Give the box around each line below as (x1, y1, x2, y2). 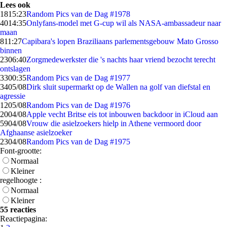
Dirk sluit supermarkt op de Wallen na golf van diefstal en (26, 83, 210, 91)
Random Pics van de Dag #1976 (26, 101, 130, 109)
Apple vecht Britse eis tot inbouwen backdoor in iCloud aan (26, 110, 218, 119)
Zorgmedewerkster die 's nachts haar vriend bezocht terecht (26, 55, 215, 64)
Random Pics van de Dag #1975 (26, 137, 130, 146)
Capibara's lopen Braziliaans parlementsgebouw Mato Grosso (22, 37, 218, 46)
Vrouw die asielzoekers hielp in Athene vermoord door (26, 119, 201, 128)
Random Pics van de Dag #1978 (26, 10, 130, 18)
